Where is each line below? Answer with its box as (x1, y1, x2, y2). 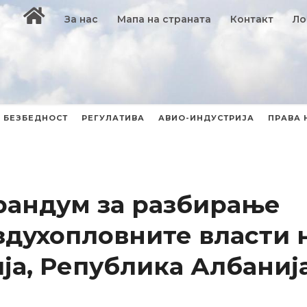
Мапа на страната (117, 13, 212, 25)
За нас (64, 13, 99, 25)
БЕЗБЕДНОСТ (3, 113, 68, 123)
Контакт (230, 13, 274, 25)
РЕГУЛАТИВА (82, 113, 145, 123)
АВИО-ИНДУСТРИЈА (158, 113, 254, 123)
